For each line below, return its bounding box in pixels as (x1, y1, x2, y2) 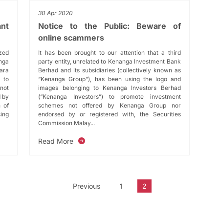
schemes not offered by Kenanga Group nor (38, 101, 181, 109)
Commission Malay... (38, 119, 95, 127)
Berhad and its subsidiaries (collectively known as (38, 66, 181, 74)
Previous (72, 181, 100, 190)
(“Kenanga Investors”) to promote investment (38, 92, 181, 100)
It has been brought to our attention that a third (38, 48, 181, 56)
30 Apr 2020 (38, 9, 73, 17)
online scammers (38, 32, 105, 43)
